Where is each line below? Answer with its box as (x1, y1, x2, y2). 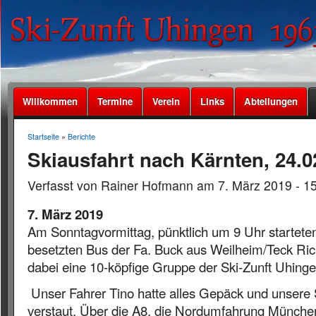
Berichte (67, 131, 95, 142)
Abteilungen (244, 95, 298, 108)
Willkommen (22, 95, 78, 108)
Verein (152, 95, 181, 108)
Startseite (27, 131, 59, 142)
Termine (97, 95, 133, 108)
